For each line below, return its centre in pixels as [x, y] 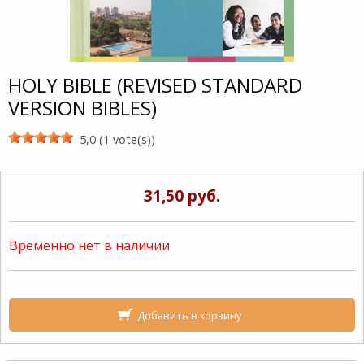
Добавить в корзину [189, 315]
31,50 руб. [182, 195]
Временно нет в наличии [89, 245]
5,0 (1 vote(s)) [117, 140]
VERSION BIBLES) [82, 107]
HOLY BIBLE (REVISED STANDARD [155, 84]
